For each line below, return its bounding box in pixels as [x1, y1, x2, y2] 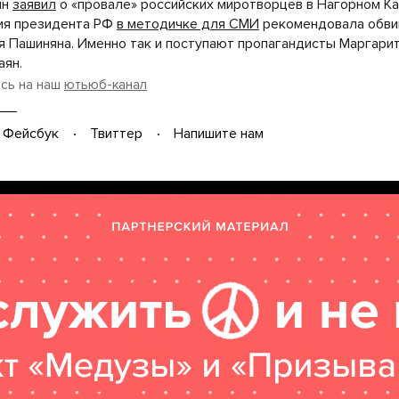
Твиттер [90, 125, 142, 143]
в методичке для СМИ [117, 14, 259, 33]
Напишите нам [174, 125, 264, 143]
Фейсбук [3, 125, 59, 143]
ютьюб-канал [64, 76, 147, 93]
